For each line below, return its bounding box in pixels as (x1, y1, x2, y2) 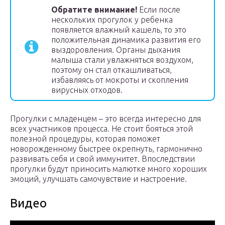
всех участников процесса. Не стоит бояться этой (10, 124, 193, 134)
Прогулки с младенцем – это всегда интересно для (10, 114, 201, 124)
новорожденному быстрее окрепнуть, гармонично (10, 144, 202, 154)
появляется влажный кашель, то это (51, 25, 186, 35)
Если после (137, 5, 180, 15)
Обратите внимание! (51, 5, 137, 15)
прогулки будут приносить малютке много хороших (10, 164, 207, 174)
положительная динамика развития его (51, 35, 201, 45)
